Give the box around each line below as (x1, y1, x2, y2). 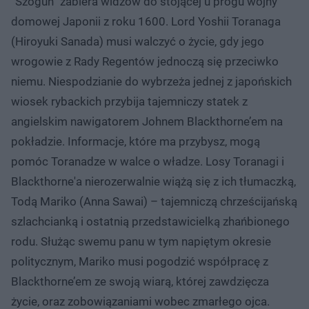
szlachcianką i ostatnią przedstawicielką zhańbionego (11, 214, 290, 228)
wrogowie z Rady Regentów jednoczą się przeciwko (11, 54, 279, 68)
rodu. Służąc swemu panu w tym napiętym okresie (11, 234, 271, 248)
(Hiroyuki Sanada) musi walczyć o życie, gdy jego (11, 34, 264, 48)
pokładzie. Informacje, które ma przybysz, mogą (11, 134, 260, 148)
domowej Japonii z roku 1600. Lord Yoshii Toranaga (11, 14, 281, 28)
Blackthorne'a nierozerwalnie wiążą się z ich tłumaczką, (11, 174, 296, 188)
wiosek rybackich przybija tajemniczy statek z (11, 94, 248, 108)
